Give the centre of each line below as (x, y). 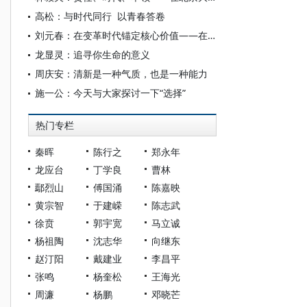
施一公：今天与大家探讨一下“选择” (110, 93)
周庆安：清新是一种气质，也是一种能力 (121, 74)
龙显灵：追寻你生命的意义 (93, 54)
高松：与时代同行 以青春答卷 (100, 16)
